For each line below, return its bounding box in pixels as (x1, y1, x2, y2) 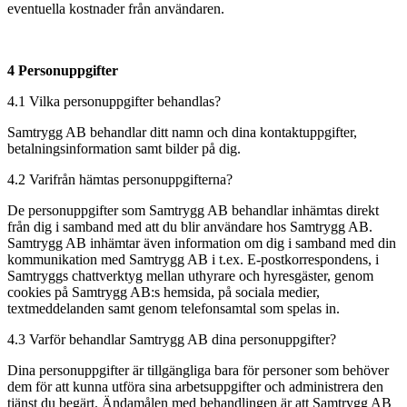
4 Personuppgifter (7, 62, 118, 78)
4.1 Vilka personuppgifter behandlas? (7, 93, 224, 109)
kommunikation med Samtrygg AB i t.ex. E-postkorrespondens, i (7, 251, 379, 267)
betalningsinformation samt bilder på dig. (7, 140, 241, 156)
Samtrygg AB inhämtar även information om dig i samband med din (7, 234, 396, 251)
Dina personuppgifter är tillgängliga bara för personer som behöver (7, 362, 389, 378)
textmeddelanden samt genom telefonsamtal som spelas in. (7, 300, 340, 316)
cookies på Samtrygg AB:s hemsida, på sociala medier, (7, 283, 320, 300)
